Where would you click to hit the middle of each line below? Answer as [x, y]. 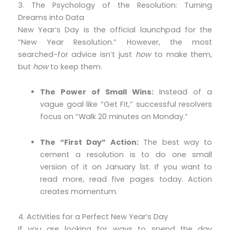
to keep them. [75, 66]
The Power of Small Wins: [97, 92]
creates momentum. [79, 191]
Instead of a [183, 92]
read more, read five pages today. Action [126, 179]
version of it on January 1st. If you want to [126, 167]
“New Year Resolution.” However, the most [115, 42]
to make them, [181, 54]
